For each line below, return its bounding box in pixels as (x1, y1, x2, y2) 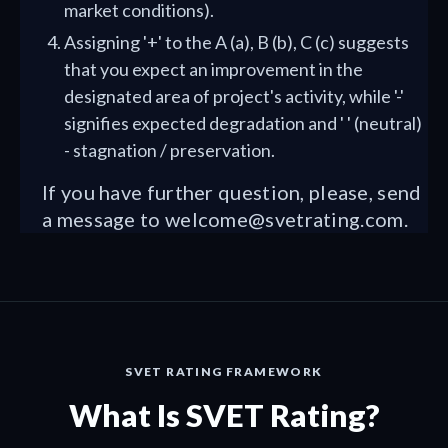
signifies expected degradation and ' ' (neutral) (64, 112, 422, 134)
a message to (42, 207, 165, 231)
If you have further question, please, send (42, 180, 422, 204)
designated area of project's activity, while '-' (64, 85, 404, 107)
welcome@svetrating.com (164, 207, 404, 231)
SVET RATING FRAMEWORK (125, 364, 323, 379)
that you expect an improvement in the (64, 58, 363, 80)
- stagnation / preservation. (64, 139, 275, 161)
